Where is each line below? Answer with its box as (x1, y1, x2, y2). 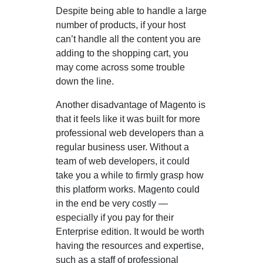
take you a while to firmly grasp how (56, 170, 204, 180)
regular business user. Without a (56, 141, 189, 152)
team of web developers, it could (56, 156, 190, 166)
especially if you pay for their (56, 212, 174, 222)
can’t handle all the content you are (56, 33, 201, 44)
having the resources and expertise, (56, 240, 204, 251)
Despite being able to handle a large (56, 5, 207, 16)
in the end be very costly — (56, 198, 168, 208)
